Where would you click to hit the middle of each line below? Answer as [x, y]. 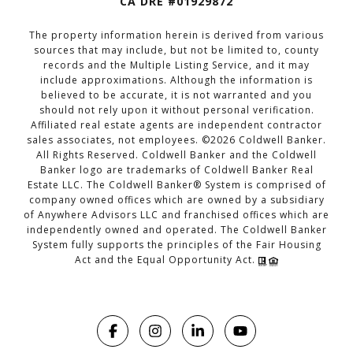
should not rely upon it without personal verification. [176, 110]
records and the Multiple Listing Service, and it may [176, 65]
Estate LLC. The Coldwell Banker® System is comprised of [176, 185]
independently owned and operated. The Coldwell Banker [176, 230]
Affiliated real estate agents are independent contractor [176, 125]
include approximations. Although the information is [176, 80]
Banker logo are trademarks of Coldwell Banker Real [176, 170]
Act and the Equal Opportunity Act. [167, 260]
